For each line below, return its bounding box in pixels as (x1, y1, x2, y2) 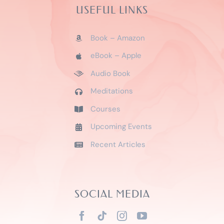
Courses (90, 103, 120, 114)
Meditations (90, 86, 133, 96)
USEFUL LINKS (76, 3, 148, 16)
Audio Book (90, 68, 130, 78)
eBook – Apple (90, 50, 141, 61)
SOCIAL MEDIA (74, 188, 150, 200)
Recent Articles (90, 139, 145, 149)
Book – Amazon (90, 32, 145, 43)
